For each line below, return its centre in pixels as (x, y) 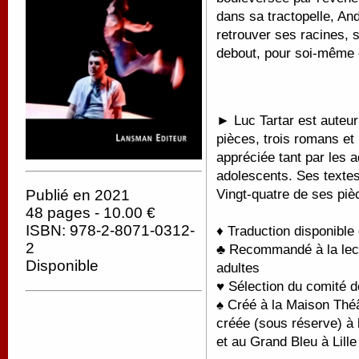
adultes (238, 268)
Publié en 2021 (78, 196)
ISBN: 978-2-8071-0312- (110, 231)
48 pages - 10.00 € (91, 213)
